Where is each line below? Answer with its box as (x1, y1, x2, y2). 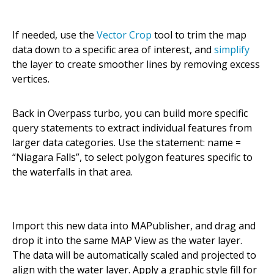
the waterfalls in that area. (12, 165, 133, 179)
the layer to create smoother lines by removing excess (12, 57, 260, 72)
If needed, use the (12, 28, 97, 42)
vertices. (12, 72, 50, 86)
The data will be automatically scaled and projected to (12, 248, 256, 262)
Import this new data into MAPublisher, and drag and (12, 219, 256, 233)
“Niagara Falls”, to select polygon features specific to (12, 150, 253, 165)
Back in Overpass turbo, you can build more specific (12, 106, 248, 120)
